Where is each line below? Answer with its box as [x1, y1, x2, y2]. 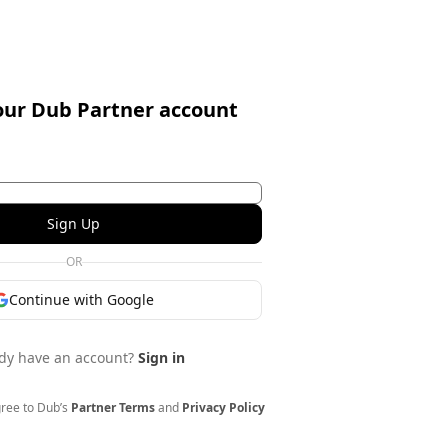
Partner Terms [70, 399, 155, 416]
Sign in [137, 348, 185, 367]
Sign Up [47, 214, 100, 233]
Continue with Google [9, 290, 154, 309]
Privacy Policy [181, 399, 265, 416]
